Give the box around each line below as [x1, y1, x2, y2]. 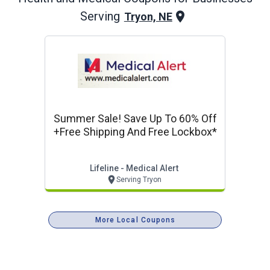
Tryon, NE [124, 10, 172, 23]
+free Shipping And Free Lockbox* [53, 125, 217, 138]
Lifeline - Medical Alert [89, 163, 178, 173]
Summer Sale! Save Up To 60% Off [53, 112, 217, 125]
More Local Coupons [95, 216, 176, 224]
